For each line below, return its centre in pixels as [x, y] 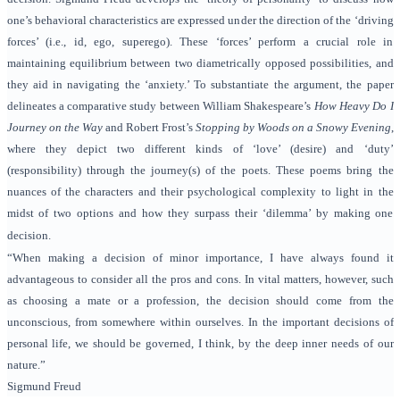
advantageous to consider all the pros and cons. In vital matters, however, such [200, 279]
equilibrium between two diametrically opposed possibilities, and [229, 63]
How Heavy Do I [354, 106]
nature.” [26, 365]
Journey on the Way [54, 128]
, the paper [366, 85]
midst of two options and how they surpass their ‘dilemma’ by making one [200, 213]
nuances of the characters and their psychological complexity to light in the [200, 192]
